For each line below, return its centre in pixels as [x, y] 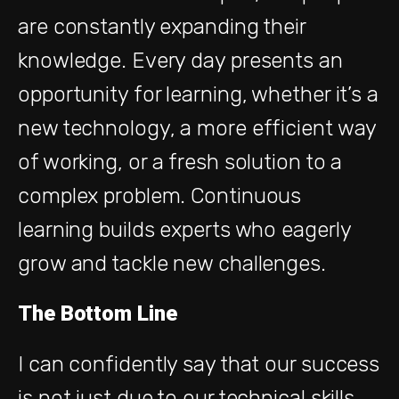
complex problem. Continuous [160, 195]
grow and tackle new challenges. [172, 263]
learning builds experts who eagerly [184, 229]
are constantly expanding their [162, 26]
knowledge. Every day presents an [180, 60]
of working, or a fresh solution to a [180, 162]
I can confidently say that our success [199, 364]
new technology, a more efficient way [197, 128]
